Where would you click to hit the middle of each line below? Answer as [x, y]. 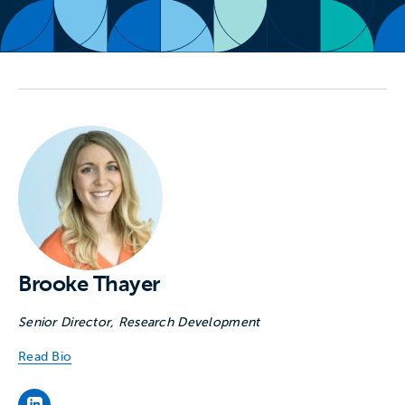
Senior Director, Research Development [139, 322]
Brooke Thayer [89, 283]
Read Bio [45, 356]
